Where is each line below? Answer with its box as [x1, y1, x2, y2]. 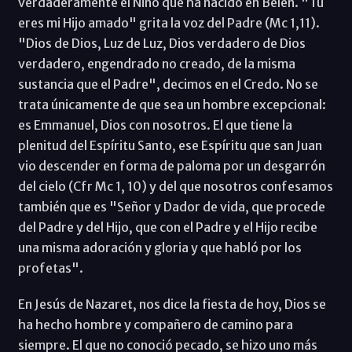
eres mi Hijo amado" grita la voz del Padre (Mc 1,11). [17, 14, 320, 31]
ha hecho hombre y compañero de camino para [17, 316, 293, 332]
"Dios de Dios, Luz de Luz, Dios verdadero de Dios [17, 35, 306, 51]
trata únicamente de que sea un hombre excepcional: [17, 96, 326, 112]
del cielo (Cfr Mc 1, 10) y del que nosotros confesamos [17, 178, 333, 194]
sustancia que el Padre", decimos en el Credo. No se [17, 75, 318, 92]
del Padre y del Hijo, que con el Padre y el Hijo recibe [17, 218, 317, 235]
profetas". [17, 259, 83, 276]
